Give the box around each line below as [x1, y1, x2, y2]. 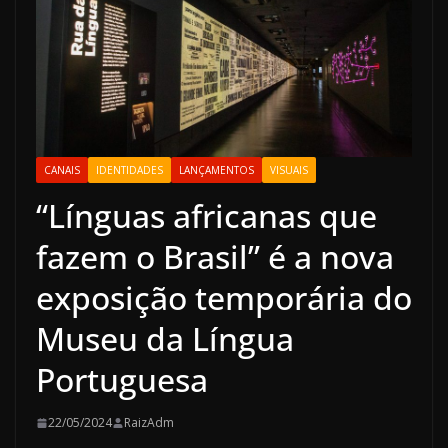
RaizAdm [124, 414, 174, 432]
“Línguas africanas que [36, 194, 377, 238]
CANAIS [44, 163, 80, 178]
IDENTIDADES [96, 163, 163, 178]
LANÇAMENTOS [179, 163, 254, 178]
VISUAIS [270, 163, 308, 178]
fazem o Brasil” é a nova [36, 235, 394, 279]
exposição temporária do [36, 276, 412, 320]
